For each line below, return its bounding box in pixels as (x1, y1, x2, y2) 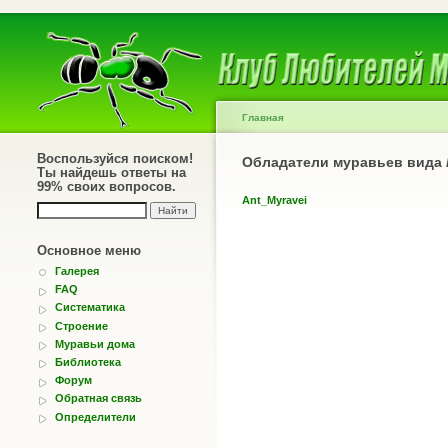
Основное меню (37, 243, 141, 258)
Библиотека (55, 355, 121, 368)
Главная (242, 112, 284, 123)
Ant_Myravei (242, 194, 307, 206)
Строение (55, 319, 108, 332)
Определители (55, 410, 136, 423)
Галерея (55, 265, 99, 277)
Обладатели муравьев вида (242, 154, 446, 170)
